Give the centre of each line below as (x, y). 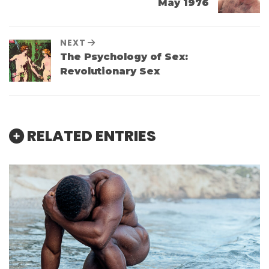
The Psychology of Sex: (124, 57)
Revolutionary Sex (110, 71)
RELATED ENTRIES (92, 136)
